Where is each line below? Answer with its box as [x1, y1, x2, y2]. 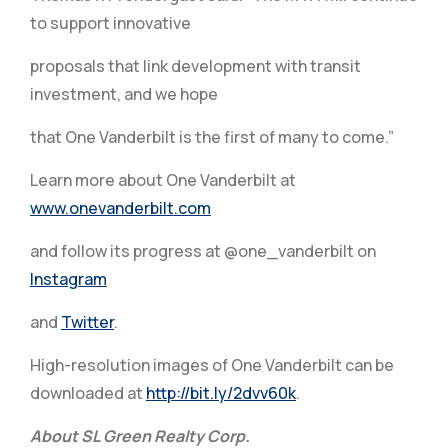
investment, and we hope [30, 83, 218, 105]
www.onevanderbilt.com [30, 197, 211, 219]
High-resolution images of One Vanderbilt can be [30, 354, 394, 376]
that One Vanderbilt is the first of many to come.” [30, 126, 394, 148]
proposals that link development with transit [30, 55, 361, 77]
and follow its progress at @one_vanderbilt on [30, 240, 376, 262]
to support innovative [30, 12, 191, 34]
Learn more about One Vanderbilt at [30, 169, 296, 191]
